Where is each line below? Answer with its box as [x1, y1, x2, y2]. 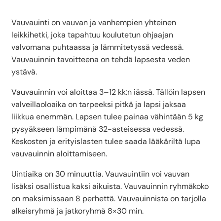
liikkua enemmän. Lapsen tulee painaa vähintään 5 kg [11, 111, 203, 122]
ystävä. [11, 66, 37, 77]
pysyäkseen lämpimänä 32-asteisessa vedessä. [11, 123, 184, 134]
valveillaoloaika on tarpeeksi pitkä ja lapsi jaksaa [11, 99, 186, 110]
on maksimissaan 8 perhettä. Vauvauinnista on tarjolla [11, 193, 206, 204]
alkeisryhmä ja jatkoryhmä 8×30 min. [11, 205, 144, 216]
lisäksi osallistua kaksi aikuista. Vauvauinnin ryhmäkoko [11, 181, 209, 191]
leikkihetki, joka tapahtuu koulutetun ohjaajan [11, 29, 173, 40]
